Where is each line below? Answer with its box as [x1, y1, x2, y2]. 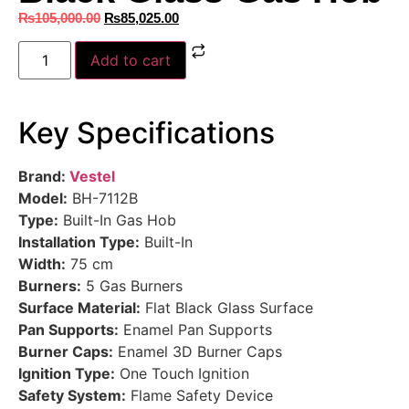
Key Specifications [18, 115, 275, 152]
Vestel [69, 167, 115, 186]
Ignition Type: [18, 364, 115, 383]
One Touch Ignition [115, 364, 249, 383]
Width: [18, 255, 66, 274]
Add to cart [90, 51, 172, 70]
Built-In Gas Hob [58, 211, 176, 230]
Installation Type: [18, 233, 140, 252]
